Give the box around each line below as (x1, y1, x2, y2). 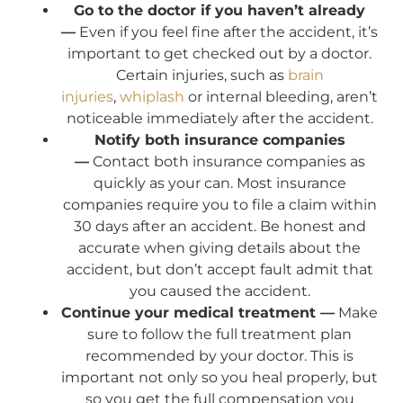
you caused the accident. (129, 282, 310, 300)
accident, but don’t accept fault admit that (66, 261, 373, 279)
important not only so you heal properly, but (61, 369, 378, 387)
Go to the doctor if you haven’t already (74, 2, 365, 20)
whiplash (120, 88, 184, 106)
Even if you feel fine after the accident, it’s (76, 23, 378, 41)
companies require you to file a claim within (62, 196, 377, 214)
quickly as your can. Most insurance (93, 175, 346, 193)
